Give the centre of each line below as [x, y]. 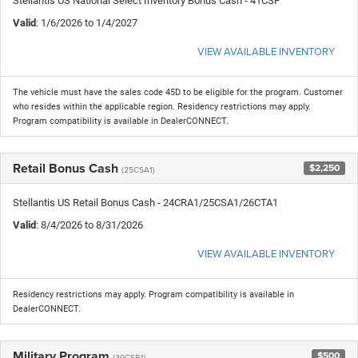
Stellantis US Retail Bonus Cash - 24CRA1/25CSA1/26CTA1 [145, 202]
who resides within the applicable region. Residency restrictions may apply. [162, 106]
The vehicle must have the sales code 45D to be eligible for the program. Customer [178, 92]
